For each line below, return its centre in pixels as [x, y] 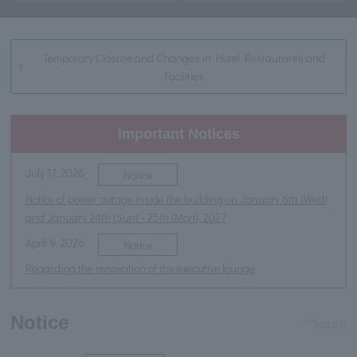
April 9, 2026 [55, 242]
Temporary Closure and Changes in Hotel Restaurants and [184, 57]
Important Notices [178, 134]
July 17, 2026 [55, 173]
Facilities [184, 76]
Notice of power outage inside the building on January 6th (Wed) [176, 198]
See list [330, 323]
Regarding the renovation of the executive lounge [140, 268]
